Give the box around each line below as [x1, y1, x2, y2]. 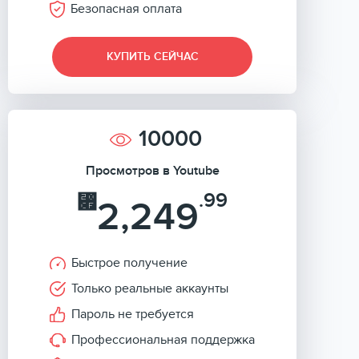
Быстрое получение [71, 255, 188, 271]
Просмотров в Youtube [85, 163, 220, 179]
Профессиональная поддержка [71, 332, 255, 348]
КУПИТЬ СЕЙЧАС [106, 50, 199, 63]
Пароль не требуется [71, 306, 194, 322]
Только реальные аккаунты [71, 280, 228, 296]
